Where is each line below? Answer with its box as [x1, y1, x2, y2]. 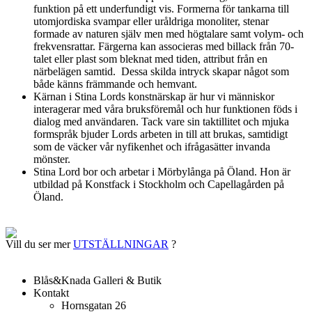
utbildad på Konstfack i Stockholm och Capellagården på [33, 178, 284, 190]
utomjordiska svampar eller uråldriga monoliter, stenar [33, 15, 269, 27]
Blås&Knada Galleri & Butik [33, 274, 162, 286]
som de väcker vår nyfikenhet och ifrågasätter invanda [33, 140, 270, 153]
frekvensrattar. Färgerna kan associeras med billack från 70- [33, 40, 294, 52]
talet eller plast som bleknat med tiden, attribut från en [33, 52, 267, 65]
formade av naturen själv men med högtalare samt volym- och [33, 27, 304, 40]
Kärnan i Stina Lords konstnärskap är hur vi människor [33, 90, 274, 102]
